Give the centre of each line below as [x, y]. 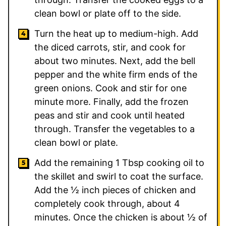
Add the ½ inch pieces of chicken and [115, 190]
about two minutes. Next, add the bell [115, 61]
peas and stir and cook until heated [109, 115]
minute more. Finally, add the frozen [111, 101]
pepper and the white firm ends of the [116, 74]
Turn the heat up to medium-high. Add [116, 33]
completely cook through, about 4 [107, 203]
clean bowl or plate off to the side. [108, 13]
